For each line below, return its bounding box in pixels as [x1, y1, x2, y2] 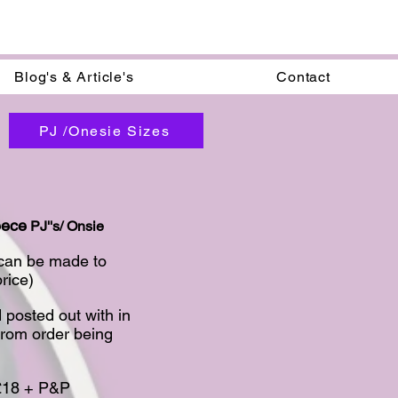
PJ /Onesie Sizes [38, 122, 171, 139]
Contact [276, 68, 330, 85]
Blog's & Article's [14, 68, 134, 85]
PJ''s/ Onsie [27, 218, 104, 235]
